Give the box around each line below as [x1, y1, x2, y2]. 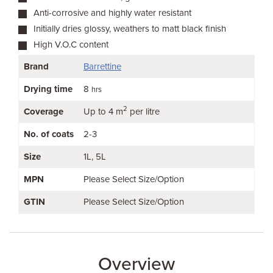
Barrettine [83, 61, 121, 72]
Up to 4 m [83, 106, 123, 117]
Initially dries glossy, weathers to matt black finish [34, 23, 226, 34]
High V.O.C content [34, 39, 108, 50]
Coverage [24, 106, 63, 117]
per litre [127, 106, 160, 117]
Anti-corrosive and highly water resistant [34, 7, 191, 18]
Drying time [24, 83, 73, 94]
